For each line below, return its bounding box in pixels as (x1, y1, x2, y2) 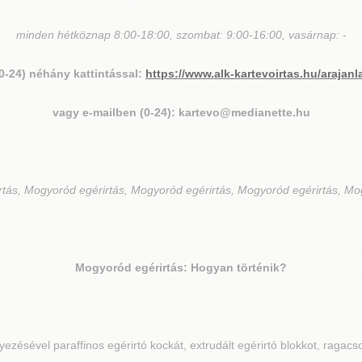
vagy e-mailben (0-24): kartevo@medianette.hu (52, 106, 310, 119)
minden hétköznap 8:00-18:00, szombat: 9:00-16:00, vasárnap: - (15, 28, 347, 41)
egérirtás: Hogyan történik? (132, 261, 287, 274)
